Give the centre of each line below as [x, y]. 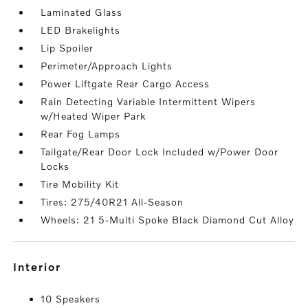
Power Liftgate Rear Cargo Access [125, 84]
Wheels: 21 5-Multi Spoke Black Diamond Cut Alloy [168, 220]
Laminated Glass [82, 12]
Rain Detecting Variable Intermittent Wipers [148, 102]
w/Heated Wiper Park [93, 116]
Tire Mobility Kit [80, 184]
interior [40, 267]
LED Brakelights [81, 30]
